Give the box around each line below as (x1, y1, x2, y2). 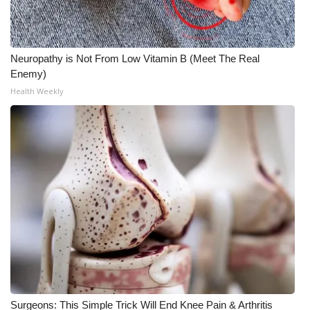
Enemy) (10, 68, 46, 80)
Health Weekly (10, 86, 64, 96)
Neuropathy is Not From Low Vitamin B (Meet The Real (10, 53, 259, 64)
